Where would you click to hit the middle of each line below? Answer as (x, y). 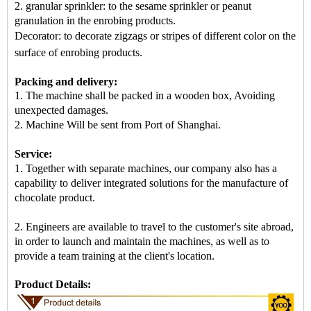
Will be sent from (104, 125)
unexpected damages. (61, 110)
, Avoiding (252, 95)
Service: (33, 154)
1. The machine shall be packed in (91, 95)
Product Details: (53, 284)
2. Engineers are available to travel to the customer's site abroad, (154, 227)
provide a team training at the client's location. (115, 256)
